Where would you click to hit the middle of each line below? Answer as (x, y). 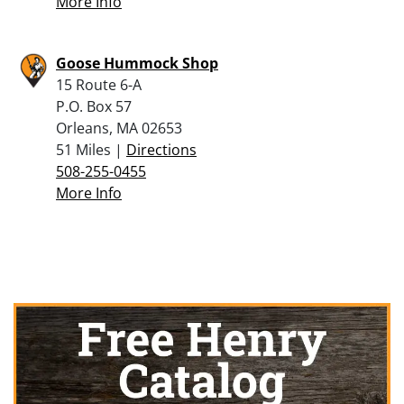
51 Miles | (91, 149)
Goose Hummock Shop (137, 63)
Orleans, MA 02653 (119, 128)
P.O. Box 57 (94, 106)
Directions (161, 149)
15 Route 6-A (99, 84)
